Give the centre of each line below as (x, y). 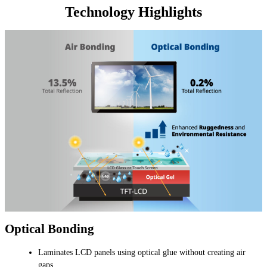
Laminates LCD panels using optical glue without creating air (142, 253)
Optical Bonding (49, 229)
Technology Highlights (133, 12)
